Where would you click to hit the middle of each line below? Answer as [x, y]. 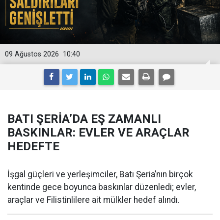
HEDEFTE [33, 146]
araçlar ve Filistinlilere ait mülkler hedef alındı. [94, 200]
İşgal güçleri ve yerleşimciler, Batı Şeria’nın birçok [100, 174]
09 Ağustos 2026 [32, 54]
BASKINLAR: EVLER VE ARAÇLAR [98, 132]
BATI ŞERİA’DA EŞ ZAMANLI [84, 119]
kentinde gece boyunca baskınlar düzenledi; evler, [102, 187]
